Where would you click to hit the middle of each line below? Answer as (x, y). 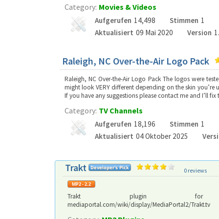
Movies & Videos (128, 7)
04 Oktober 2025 (162, 136)
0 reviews (195, 170)
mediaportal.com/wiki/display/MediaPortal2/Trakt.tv (139, 205)
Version (199, 33)
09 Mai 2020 (154, 33)
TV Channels (121, 110)
